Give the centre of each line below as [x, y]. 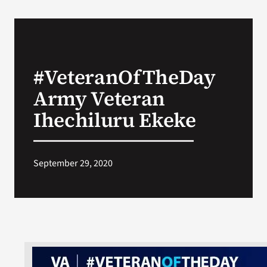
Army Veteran [99, 99]
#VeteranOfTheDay [124, 77]
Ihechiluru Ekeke [114, 120]
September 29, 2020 [73, 164]
